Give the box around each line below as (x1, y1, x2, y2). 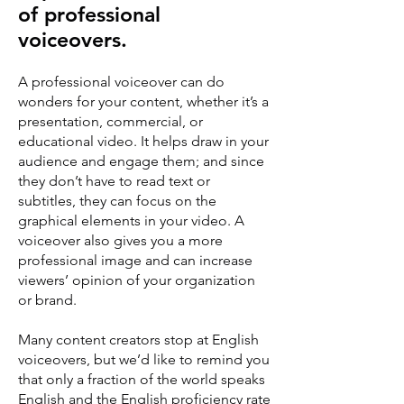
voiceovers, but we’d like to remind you (18, 351, 270, 368)
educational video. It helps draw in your (18, 133, 269, 150)
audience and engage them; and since (18, 152, 264, 170)
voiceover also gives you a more (18, 232, 223, 249)
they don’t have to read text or (18, 172, 210, 189)
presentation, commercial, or (18, 113, 203, 130)
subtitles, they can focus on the (18, 192, 216, 209)
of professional (18, 2, 161, 27)
